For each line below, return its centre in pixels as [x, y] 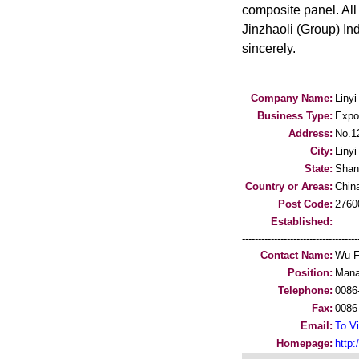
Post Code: [305, 204]
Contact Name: [296, 255]
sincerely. [269, 48]
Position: [310, 273]
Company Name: [292, 98]
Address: [311, 133]
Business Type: [295, 116]
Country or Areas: [289, 186]
